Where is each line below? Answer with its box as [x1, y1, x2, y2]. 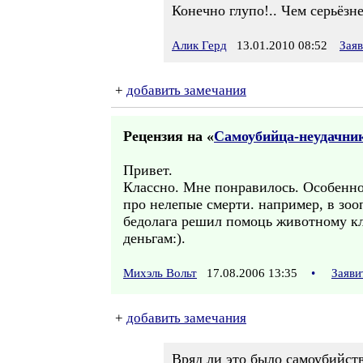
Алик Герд [172, 39, 227, 52]
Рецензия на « [123, 128, 214, 144]
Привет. [123, 162, 173, 178]
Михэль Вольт [123, 267, 197, 280]
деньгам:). [123, 230, 186, 246]
